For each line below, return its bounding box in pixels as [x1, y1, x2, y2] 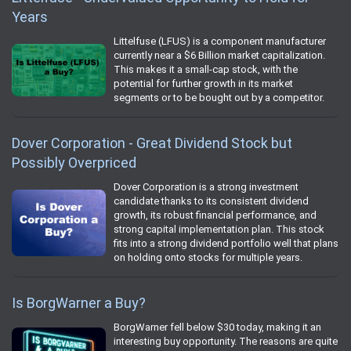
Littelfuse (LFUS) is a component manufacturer [114, 35, 326, 48]
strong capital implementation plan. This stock [114, 223, 324, 236]
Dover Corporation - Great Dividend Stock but [12, 135, 292, 152]
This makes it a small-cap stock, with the [114, 63, 298, 76]
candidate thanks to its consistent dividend [114, 195, 309, 208]
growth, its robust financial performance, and [114, 209, 317, 222]
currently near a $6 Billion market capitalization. [114, 49, 325, 62]
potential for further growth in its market [114, 78, 293, 90]
